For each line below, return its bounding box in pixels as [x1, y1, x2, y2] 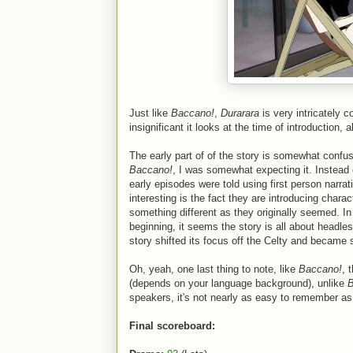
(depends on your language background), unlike [129, 277, 347, 289]
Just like [129, 107, 171, 119]
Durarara [221, 107, 259, 119]
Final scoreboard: [129, 320, 215, 332]
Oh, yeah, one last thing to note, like [129, 263, 299, 275]
